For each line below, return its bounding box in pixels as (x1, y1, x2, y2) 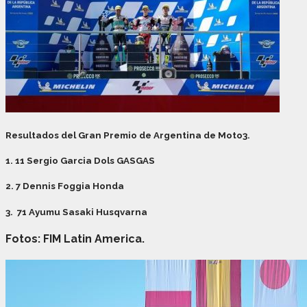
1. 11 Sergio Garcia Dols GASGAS (5, 156, 155, 167)
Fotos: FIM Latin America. (5, 232, 145, 245)
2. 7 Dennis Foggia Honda (5, 181, 124, 192)
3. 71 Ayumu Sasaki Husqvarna (5, 206, 147, 217)
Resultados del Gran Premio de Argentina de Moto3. (5, 130, 250, 141)
